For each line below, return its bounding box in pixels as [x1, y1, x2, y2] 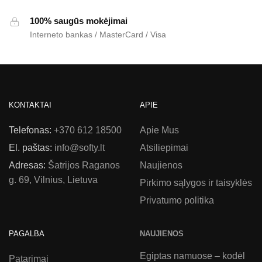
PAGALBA [9, 229, 44, 238]
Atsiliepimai [140, 142, 188, 153]
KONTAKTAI [9, 100, 51, 109]
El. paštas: [9, 142, 54, 153]
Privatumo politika [140, 195, 214, 205]
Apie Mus [140, 125, 179, 135]
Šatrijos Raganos [48, 160, 120, 170]
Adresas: [9, 160, 48, 170]
